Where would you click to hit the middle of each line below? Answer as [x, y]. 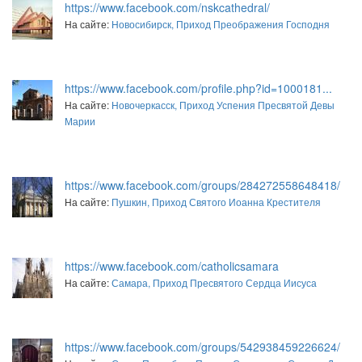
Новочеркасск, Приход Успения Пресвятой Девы [223, 104]
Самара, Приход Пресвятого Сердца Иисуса [214, 282]
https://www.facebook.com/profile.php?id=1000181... [198, 88]
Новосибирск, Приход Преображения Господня [221, 23]
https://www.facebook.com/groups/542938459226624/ [202, 346]
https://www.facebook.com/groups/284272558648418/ [202, 185]
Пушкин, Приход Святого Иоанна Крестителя [216, 201]
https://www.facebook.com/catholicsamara [172, 265]
